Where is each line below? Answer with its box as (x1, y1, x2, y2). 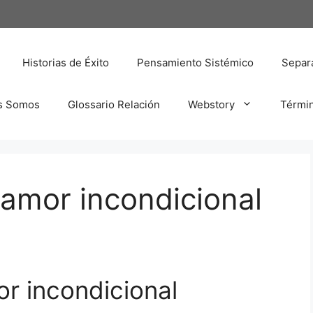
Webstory (188, 97, 235, 111)
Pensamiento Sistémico (137, 55, 254, 69)
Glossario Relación (68, 97, 160, 111)
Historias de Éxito (22, 55, 109, 69)
